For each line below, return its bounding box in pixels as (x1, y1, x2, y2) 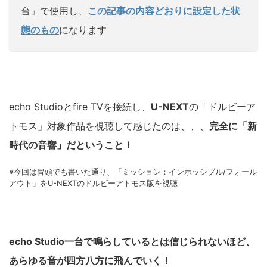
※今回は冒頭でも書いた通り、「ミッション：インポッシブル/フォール (9, 167, 257, 177)
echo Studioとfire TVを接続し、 (9, 101, 151, 113)
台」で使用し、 (21, 5, 88, 17)
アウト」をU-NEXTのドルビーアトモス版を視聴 (9, 179, 178, 188)
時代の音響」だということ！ (9, 139, 133, 151)
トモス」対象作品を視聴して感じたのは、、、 (9, 120, 209, 132)
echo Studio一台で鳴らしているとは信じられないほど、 (9, 235, 255, 248)
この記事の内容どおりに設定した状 (88, 5, 240, 17)
